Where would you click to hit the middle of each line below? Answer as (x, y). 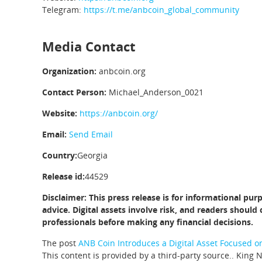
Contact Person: (74, 92)
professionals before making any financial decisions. (148, 222)
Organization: (69, 71)
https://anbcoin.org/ (119, 113)
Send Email (91, 134)
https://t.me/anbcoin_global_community (161, 10)
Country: (60, 155)
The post (60, 243)
